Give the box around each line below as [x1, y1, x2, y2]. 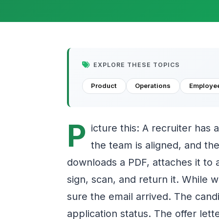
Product [91, 82, 117, 90]
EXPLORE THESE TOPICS [93, 61, 180, 68]
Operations [135, 82, 171, 90]
